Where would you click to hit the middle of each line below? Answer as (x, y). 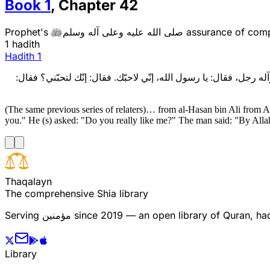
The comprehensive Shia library (77, 193)
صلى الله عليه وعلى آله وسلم (123, 32)
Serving (24, 215)
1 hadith (22, 44)
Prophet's (28, 32)
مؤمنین (57, 215)
